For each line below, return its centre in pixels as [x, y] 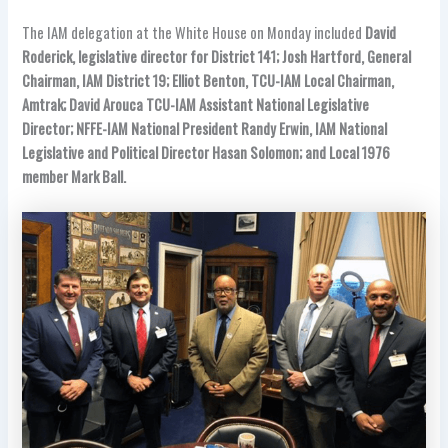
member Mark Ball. [74, 176]
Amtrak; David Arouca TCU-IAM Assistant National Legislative [196, 104]
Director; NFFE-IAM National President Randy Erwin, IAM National [205, 128]
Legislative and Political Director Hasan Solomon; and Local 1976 [206, 152]
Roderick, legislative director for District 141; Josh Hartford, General [217, 56]
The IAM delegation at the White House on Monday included [194, 32]
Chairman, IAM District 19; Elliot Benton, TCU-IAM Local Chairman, [208, 80]
